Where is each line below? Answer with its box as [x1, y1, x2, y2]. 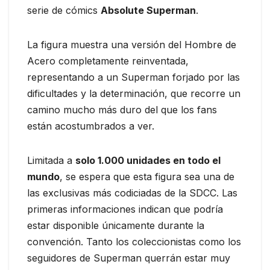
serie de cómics [27, 4, 101, 17]
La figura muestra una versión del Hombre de [27, 39, 236, 51]
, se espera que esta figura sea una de [60, 171, 234, 183]
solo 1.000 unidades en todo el [75, 154, 221, 167]
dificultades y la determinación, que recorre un [27, 87, 240, 100]
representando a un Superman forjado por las [27, 71, 240, 84]
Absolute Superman [101, 4, 196, 17]
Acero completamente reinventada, [27, 55, 189, 67]
